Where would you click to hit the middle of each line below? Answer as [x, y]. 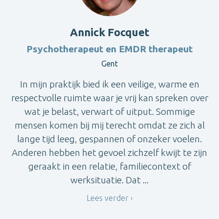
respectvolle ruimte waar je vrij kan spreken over [109, 98]
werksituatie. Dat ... [109, 180]
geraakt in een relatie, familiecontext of [109, 166]
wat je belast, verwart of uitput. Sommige [109, 112]
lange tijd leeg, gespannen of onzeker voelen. [109, 139]
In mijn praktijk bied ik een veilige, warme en [109, 84]
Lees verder [108, 198]
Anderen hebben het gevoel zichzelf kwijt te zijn [109, 153]
